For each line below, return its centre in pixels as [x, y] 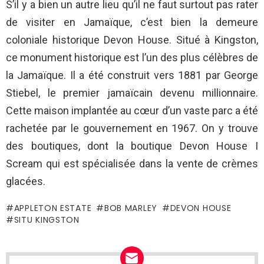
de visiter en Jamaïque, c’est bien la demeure [132, 22]
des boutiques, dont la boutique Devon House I [132, 146]
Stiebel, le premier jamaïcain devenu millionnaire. [132, 93]
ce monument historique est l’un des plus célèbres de [132, 58]
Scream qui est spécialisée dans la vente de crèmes [132, 164]
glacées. [26, 181]
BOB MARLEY [131, 208]
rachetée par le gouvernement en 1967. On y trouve [132, 128]
